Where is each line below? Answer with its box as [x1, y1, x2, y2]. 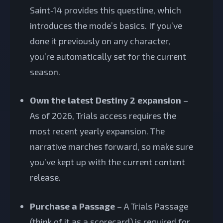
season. [30, 66, 60, 77]
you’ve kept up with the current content [30, 156, 185, 168]
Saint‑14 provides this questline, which [30, 4, 181, 15]
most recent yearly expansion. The [30, 125, 165, 137]
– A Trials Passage [115, 200, 188, 212]
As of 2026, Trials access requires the [30, 110, 176, 121]
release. [30, 172, 61, 183]
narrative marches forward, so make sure [30, 141, 193, 152]
